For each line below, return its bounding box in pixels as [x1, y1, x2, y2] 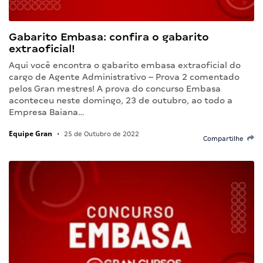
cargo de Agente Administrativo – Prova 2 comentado [9, 72, 240, 82]
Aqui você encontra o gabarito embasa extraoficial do [9, 60, 241, 70]
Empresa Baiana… [9, 107, 85, 117]
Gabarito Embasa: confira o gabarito [9, 30, 209, 43]
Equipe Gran [9, 128, 52, 139]
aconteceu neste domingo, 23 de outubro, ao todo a [9, 95, 232, 105]
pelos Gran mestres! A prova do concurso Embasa [9, 83, 221, 93]
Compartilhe [203, 134, 247, 142]
